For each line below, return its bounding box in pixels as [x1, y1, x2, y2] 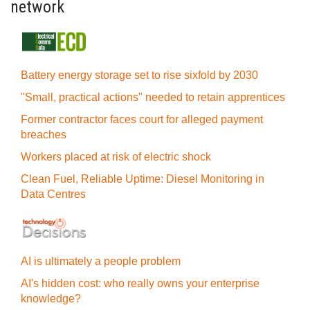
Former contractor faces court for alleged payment [21, 113, 263, 125]
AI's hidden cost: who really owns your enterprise [21, 277, 259, 289]
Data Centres [21, 188, 86, 200]
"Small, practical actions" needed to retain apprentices [21, 91, 285, 103]
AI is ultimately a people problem [21, 255, 181, 267]
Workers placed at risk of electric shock [21, 151, 211, 163]
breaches [21, 129, 66, 140]
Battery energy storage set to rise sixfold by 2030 [21, 69, 258, 81]
